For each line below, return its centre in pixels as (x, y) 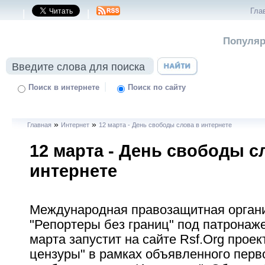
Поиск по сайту (157, 88)
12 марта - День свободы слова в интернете (166, 125)
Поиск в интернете (64, 88)
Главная (40, 125)
